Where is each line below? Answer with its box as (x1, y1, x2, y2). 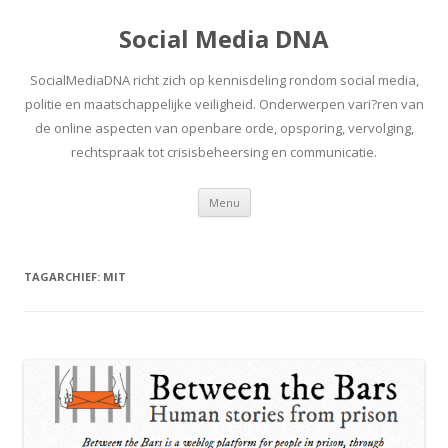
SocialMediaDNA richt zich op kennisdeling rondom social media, (29, 71, 419, 89)
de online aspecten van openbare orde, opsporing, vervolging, (34, 119, 414, 137)
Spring (250, 185, 291, 204)
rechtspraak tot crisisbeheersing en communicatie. (71, 143, 377, 161)
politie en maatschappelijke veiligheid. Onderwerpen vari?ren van (24, 95, 424, 113)
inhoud (250, 213, 295, 232)
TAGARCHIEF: (24, 269, 103, 284)
